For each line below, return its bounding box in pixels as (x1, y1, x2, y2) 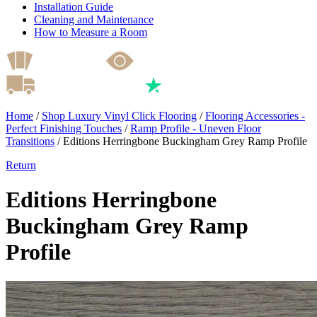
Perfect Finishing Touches (6, 122, 122, 134)
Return (6, 158, 36, 171)
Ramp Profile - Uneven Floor (130, 122, 261, 134)
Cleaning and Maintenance (34, 13, 154, 25)
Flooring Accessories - (205, 109, 305, 122)
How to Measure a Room (34, 25, 147, 38)
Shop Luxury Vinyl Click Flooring (42, 109, 197, 122)
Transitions (6, 134, 54, 147)
